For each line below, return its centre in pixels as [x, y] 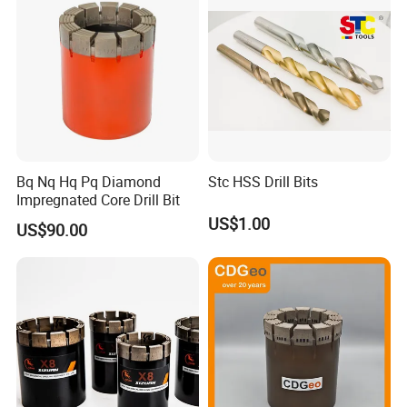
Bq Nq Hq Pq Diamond [89, 181]
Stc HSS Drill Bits [263, 181]
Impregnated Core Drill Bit [99, 199]
